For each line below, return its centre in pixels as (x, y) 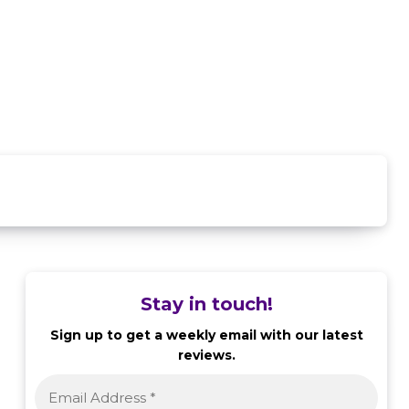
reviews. (206, 355)
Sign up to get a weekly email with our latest (206, 335)
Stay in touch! (206, 304)
